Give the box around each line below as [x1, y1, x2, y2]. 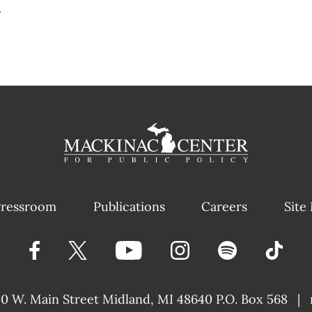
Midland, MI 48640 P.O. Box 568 [102, 290, 288, 307]
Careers [201, 198, 248, 214]
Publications [93, 198, 165, 214]
